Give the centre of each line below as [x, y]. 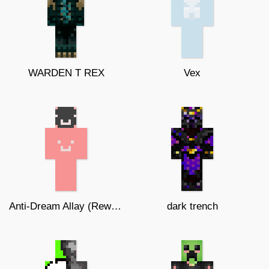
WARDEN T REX [66, 73]
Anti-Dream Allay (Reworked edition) [116, 206]
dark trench [192, 206]
